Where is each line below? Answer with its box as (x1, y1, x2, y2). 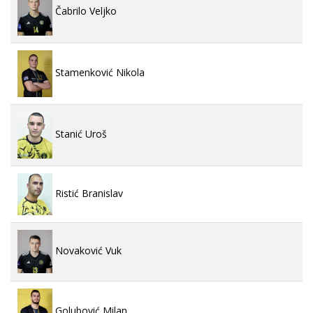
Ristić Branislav (52, 186, 123, 200)
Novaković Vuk (52, 243, 122, 257)
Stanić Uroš (52, 126, 107, 140)
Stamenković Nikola (52, 65, 145, 79)
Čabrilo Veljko (52, 3, 117, 17)
